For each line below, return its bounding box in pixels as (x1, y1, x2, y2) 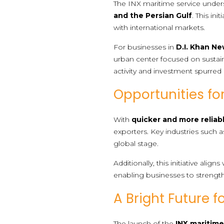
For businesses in (113, 42, 176, 51)
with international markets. (113, 22, 205, 32)
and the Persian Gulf (113, 10, 192, 20)
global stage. (113, 138, 159, 148)
